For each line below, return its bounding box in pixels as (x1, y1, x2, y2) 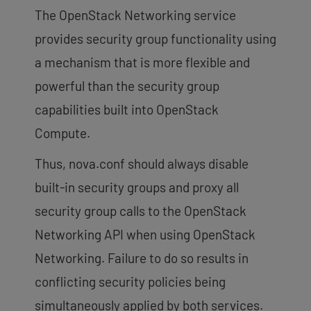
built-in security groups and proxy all (35, 178, 239, 195)
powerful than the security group (35, 77, 219, 94)
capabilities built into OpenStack (35, 101, 219, 117)
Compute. (35, 124, 90, 141)
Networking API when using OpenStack (35, 226, 255, 242)
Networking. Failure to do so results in (35, 249, 249, 266)
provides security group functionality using (35, 30, 276, 47)
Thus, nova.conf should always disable (35, 155, 249, 171)
